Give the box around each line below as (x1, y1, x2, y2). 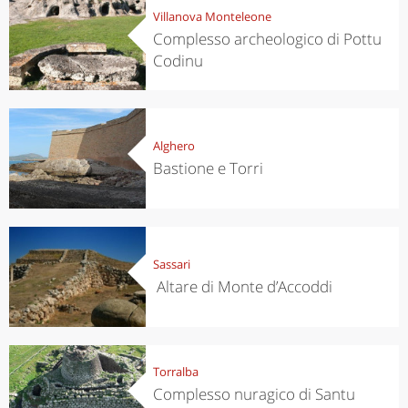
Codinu (152, 49, 203, 71)
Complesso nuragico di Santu (152, 382, 355, 404)
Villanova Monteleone (152, 7, 271, 25)
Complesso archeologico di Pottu (152, 27, 382, 49)
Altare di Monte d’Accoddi (152, 275, 332, 297)
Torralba (152, 362, 199, 380)
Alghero (152, 137, 195, 154)
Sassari (152, 255, 190, 272)
